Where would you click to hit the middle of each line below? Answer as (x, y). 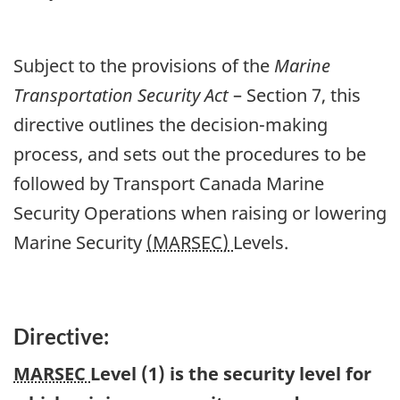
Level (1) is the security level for (231, 373)
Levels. (261, 242)
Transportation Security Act (121, 95)
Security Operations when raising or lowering (200, 212)
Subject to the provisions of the (144, 65)
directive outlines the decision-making (171, 124)
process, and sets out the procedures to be (190, 154)
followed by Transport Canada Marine (169, 183)
